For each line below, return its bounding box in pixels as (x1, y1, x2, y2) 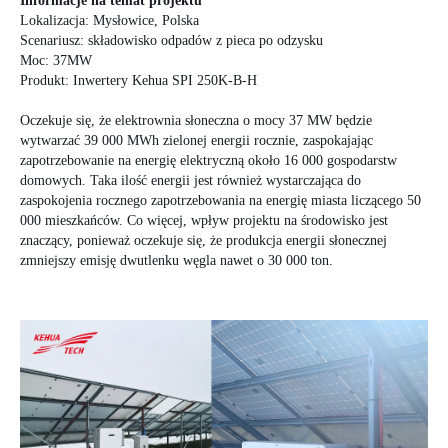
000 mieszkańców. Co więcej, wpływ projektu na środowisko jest (20, 213, 388, 229)
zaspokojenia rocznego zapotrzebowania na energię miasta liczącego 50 (20, 193, 421, 209)
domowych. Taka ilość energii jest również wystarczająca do (20, 173, 361, 189)
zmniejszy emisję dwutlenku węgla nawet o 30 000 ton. (20, 253, 337, 269)
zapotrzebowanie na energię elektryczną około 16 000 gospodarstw (20, 153, 397, 169)
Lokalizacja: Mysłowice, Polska (20, 13, 199, 29)
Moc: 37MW (20, 53, 92, 69)
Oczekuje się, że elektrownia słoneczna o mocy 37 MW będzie (20, 113, 372, 129)
